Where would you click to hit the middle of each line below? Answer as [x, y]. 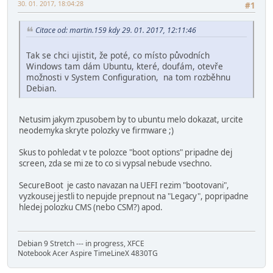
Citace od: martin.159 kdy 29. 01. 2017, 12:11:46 [116, 30]
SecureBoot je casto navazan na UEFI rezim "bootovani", [124, 186]
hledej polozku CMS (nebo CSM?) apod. [91, 207]
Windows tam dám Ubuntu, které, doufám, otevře [125, 66]
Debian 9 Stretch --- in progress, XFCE [81, 243]
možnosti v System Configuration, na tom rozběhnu [128, 77]
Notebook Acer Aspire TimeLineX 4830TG [88, 253]
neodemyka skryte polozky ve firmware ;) [96, 131]
